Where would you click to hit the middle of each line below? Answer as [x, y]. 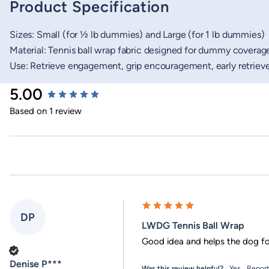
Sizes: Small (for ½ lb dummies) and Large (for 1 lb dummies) [137, 34]
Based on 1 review [46, 111]
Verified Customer [50, 250]
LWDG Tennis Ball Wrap [193, 225]
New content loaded [53, 90]
